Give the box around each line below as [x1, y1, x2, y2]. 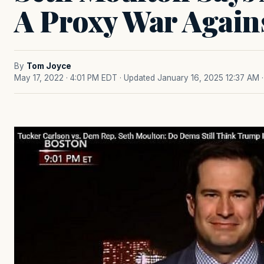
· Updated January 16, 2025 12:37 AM [120, 73, 259, 82]
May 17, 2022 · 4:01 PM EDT [14, 73, 117, 82]
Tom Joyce [27, 61, 71, 71]
